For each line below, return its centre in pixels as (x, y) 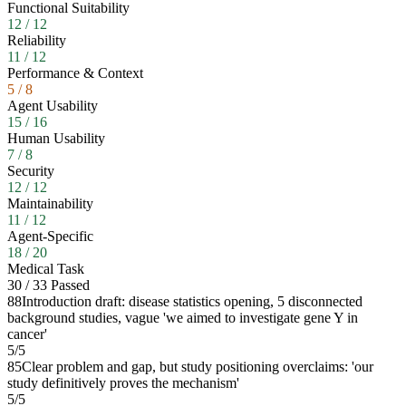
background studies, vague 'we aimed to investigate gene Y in (183, 317)
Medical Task (46, 268)
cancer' (27, 333)
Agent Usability (53, 105)
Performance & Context (75, 72)
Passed (68, 285)
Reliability (37, 40)
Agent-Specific (50, 236)
